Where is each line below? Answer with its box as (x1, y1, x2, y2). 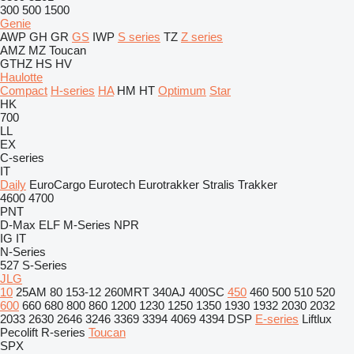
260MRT (104, 285, 149, 299)
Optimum (158, 84, 206, 97)
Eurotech (88, 178, 135, 191)
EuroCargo (29, 178, 85, 191)
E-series (255, 312, 299, 326)
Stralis (202, 178, 235, 191)
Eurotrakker (138, 178, 199, 191)
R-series (41, 326, 85, 339)
